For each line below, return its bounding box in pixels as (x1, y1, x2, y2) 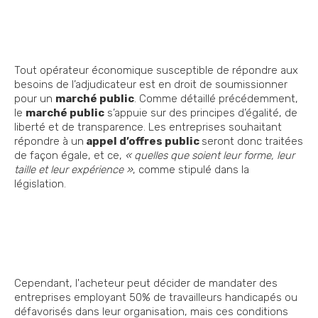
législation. (14, 177, 72, 191)
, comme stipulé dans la (133, 163, 249, 177)
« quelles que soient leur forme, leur (125, 149, 295, 163)
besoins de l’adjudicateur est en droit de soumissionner (14, 78, 287, 92)
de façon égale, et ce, (14, 149, 125, 163)
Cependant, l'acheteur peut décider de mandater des (14, 277, 278, 290)
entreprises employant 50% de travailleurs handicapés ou (14, 291, 297, 305)
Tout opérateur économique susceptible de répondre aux (14, 64, 298, 77)
